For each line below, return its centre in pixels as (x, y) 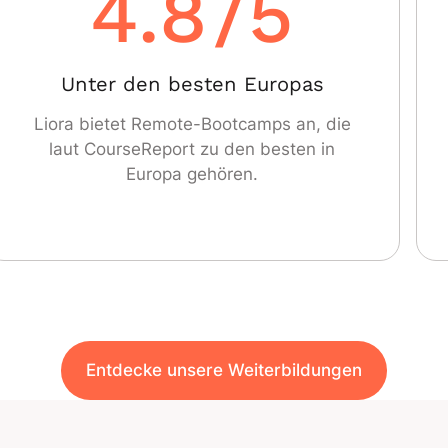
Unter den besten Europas (192, 84)
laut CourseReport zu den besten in (192, 149)
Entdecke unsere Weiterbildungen (224, 370)
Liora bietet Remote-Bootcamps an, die (192, 124)
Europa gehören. (192, 174)
